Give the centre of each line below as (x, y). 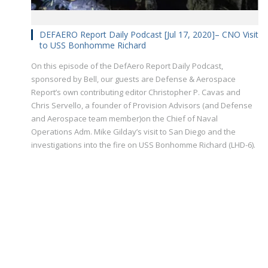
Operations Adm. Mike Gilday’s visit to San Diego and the (133, 132)
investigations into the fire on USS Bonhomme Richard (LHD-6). (143, 145)
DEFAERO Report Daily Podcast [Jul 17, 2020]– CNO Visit (149, 35)
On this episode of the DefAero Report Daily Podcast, (127, 66)
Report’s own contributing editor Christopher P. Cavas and (136, 92)
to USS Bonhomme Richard (93, 45)
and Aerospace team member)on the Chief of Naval (124, 119)
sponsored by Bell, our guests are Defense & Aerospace (133, 79)
